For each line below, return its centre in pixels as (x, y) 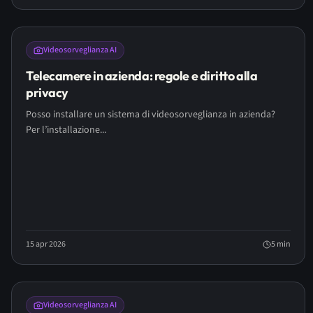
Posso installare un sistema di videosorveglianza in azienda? (151, 115)
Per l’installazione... (66, 130)
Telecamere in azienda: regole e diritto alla (142, 76)
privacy (47, 93)
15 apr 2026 (46, 244)
